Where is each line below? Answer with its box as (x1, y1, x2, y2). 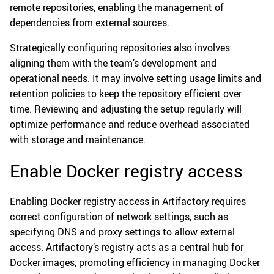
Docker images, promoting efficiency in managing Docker (10, 256, 260, 270)
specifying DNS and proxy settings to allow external (10, 225, 235, 239)
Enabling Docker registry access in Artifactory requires (10, 194, 246, 209)
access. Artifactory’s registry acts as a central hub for (10, 240, 243, 254)
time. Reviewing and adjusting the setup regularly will (10, 102, 242, 116)
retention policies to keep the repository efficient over (10, 87, 242, 101)
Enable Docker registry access (10, 159, 243, 183)
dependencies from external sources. (10, 16, 169, 30)
